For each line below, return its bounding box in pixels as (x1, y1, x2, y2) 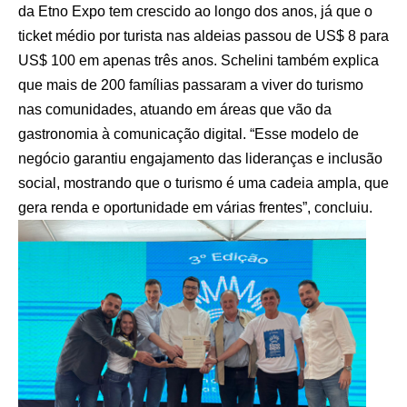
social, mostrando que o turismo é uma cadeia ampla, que (18, 175, 389, 192)
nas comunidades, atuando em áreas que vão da (18, 102, 332, 118)
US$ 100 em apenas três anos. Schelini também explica (18, 53, 379, 69)
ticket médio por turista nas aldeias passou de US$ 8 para (18, 28, 389, 45)
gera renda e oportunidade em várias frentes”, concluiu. (18, 200, 372, 216)
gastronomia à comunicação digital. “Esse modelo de (18, 126, 359, 143)
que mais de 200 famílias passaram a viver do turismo (18, 77, 363, 94)
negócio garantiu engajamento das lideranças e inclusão (18, 151, 382, 167)
